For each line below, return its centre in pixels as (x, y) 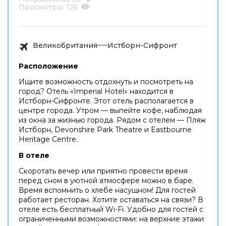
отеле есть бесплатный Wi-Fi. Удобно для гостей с (111, 209)
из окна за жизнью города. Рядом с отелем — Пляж (112, 120)
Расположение (48, 66)
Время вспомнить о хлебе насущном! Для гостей (107, 190)
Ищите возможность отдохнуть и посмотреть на (106, 81)
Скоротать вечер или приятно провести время (103, 171)
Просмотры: (42, 7)
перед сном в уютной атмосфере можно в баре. (106, 180)
